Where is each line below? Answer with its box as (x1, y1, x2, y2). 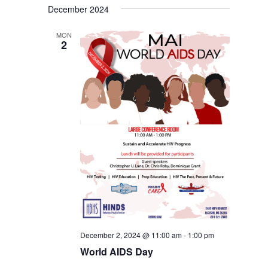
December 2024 (48, 3, 109, 16)
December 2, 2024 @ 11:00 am (80, 230, 182, 240)
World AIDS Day (80, 245, 154, 259)
